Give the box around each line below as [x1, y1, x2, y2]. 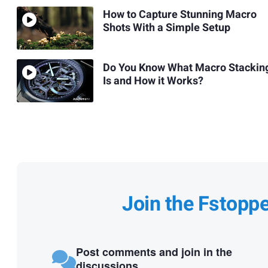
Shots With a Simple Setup [102, 20, 230, 36]
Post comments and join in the [75, 243, 232, 260]
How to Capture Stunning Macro [102, 7, 257, 23]
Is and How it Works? [102, 72, 203, 89]
